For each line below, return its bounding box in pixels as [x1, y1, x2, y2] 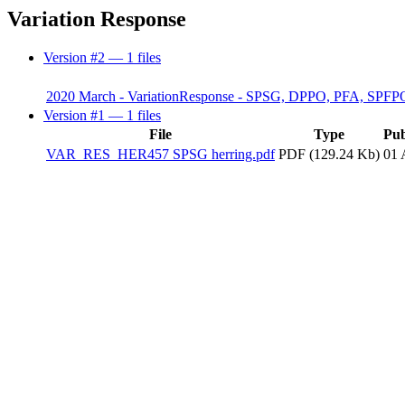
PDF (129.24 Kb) [278, 146, 380, 162]
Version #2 [43, 49, 108, 65]
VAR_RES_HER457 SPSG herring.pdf [46, 146, 275, 162]
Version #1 [43, 107, 108, 123]
